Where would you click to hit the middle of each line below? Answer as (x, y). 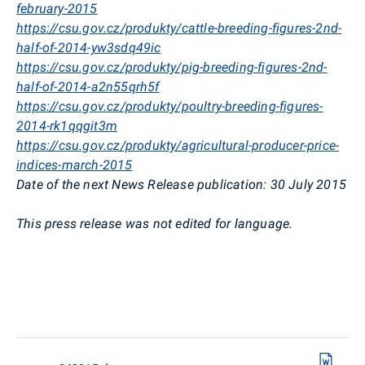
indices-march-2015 (75, 165)
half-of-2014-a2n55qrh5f (88, 86)
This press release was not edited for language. (155, 223)
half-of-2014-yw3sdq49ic (89, 47)
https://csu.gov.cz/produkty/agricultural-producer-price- (178, 145)
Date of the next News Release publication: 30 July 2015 (181, 184)
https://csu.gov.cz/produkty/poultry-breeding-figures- (170, 106)
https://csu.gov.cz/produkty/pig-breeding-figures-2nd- (172, 67)
